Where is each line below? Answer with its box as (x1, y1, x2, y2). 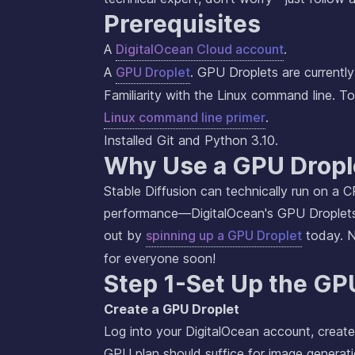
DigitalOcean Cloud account (116, 41, 284, 58)
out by (104, 227, 146, 244)
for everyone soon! (104, 250, 216, 267)
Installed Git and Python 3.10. (104, 132, 278, 149)
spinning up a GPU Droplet (146, 227, 302, 244)
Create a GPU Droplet (104, 301, 239, 318)
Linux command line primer (104, 109, 265, 126)
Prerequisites (104, 10, 261, 39)
